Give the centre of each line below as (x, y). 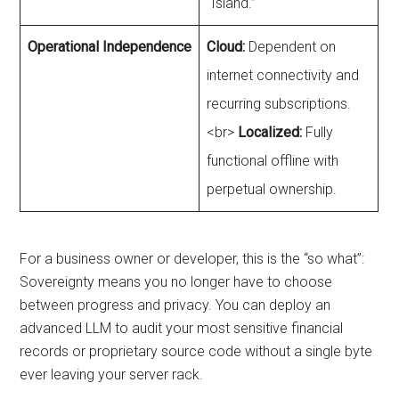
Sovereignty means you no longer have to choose (176, 281)
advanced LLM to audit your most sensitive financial (182, 328)
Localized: (270, 132)
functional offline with (273, 160)
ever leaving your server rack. (112, 374)
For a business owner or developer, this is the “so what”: (192, 258)
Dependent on (291, 46)
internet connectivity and (283, 75)
